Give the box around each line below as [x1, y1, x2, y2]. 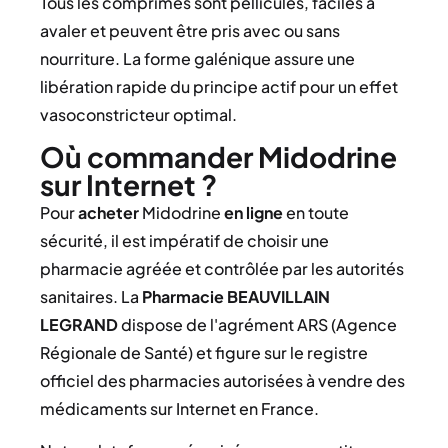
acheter [78, 202, 139, 224]
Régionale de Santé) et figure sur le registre [40, 342, 368, 364]
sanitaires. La [40, 286, 142, 308]
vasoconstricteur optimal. [40, 103, 237, 125]
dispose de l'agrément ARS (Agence [118, 314, 397, 336]
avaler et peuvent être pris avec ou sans [40, 19, 340, 41]
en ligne [224, 202, 283, 224]
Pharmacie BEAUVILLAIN [142, 286, 330, 308]
